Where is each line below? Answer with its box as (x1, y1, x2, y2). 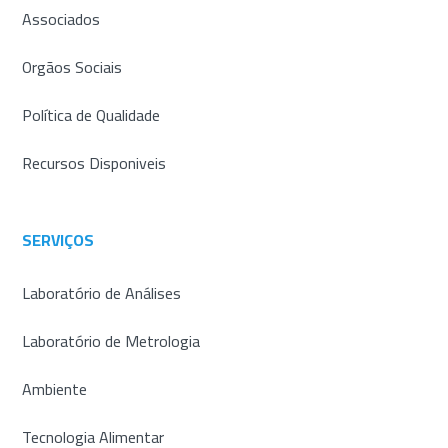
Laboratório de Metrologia (22, 325, 201, 356)
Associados (22, 3, 101, 34)
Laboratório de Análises (22, 277, 182, 308)
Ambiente (22, 373, 88, 404)
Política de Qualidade (22, 99, 161, 130)
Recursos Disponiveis (22, 147, 167, 178)
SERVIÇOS (22, 224, 95, 255)
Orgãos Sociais (22, 51, 123, 82)
